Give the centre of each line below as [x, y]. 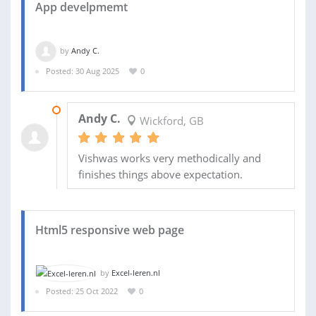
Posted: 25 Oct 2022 [82, 291]
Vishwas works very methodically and [169, 158]
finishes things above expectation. [160, 174]
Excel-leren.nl [136, 272]
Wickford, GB [170, 120]
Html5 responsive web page [110, 230]
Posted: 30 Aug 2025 [83, 71]
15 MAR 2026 [90, 109]
